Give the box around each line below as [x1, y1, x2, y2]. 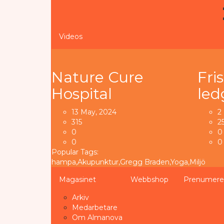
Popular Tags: [51, 147, 98, 156]
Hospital [51, 84, 112, 103]
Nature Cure [51, 67, 143, 86]
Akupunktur [77, 157, 118, 166]
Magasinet [59, 174, 96, 184]
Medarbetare [72, 202, 117, 212]
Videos [59, 31, 82, 41]
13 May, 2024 [71, 107, 116, 116]
